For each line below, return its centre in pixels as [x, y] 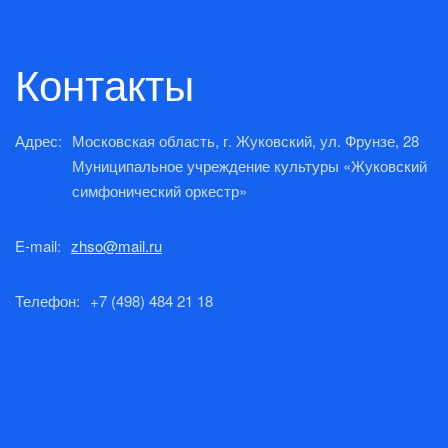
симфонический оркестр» [159, 190]
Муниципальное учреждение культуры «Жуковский [249, 165]
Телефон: [47, 300]
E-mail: [38, 245]
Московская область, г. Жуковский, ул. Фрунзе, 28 [245, 140]
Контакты [104, 83]
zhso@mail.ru [116, 245]
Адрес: [38, 140]
